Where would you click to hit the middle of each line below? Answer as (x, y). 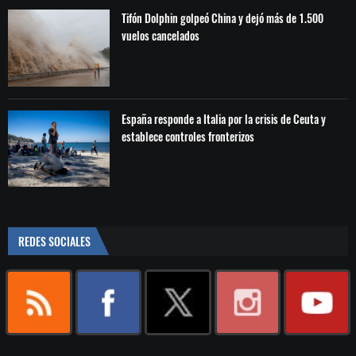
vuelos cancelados (161, 36)
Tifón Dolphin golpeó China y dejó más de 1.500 (223, 18)
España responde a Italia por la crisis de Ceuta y (224, 118)
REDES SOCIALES (54, 241)
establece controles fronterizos (188, 136)
